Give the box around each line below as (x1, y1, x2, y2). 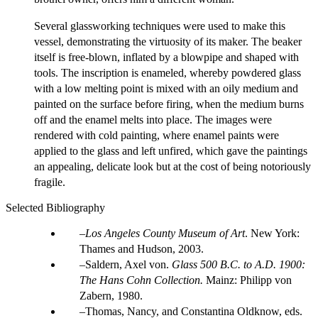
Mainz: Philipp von (203, 274, 292, 287)
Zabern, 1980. (79, 290, 143, 302)
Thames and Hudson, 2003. (79, 243, 204, 256)
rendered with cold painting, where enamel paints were (34, 129, 279, 142)
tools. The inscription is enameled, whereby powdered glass (34, 67, 301, 79)
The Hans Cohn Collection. (79, 274, 203, 287)
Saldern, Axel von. (85, 258, 172, 271)
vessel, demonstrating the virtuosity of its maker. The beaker (34, 35, 302, 48)
